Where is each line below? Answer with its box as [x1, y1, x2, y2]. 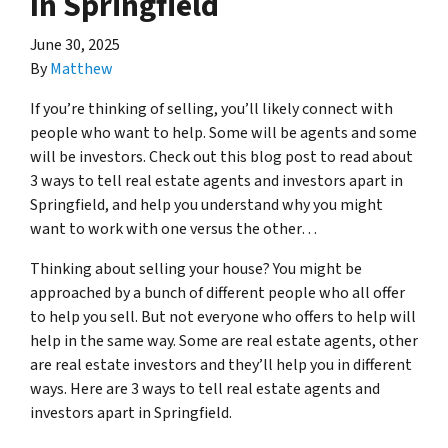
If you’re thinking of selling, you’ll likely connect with [30, 98, 393, 120]
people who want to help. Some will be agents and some [30, 122, 417, 144]
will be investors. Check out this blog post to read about [30, 146, 413, 168]
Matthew [50, 58, 113, 80]
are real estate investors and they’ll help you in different [30, 354, 412, 376]
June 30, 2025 [30, 34, 120, 56]
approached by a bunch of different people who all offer [30, 282, 405, 304]
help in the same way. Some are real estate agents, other [30, 330, 418, 352]
